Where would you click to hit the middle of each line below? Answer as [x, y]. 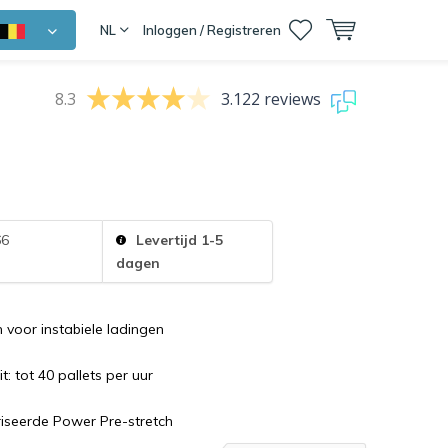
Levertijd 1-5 [178, 239]
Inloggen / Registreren [211, 30]
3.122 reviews [271, 99]
